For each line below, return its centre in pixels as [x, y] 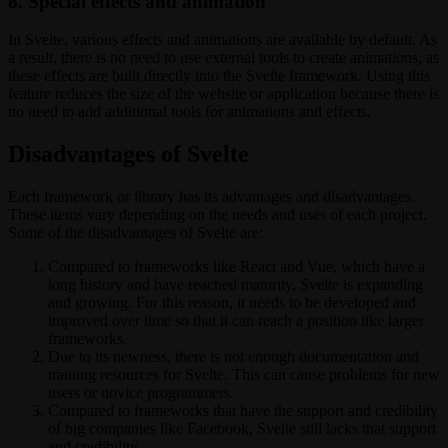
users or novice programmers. [141, 393]
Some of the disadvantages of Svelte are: [135, 233]
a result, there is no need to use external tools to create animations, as [223, 58]
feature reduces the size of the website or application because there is [223, 94]
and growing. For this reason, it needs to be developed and [232, 303]
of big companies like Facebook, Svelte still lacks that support [242, 429]
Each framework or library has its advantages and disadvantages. [211, 197]
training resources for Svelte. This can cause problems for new [244, 375]
